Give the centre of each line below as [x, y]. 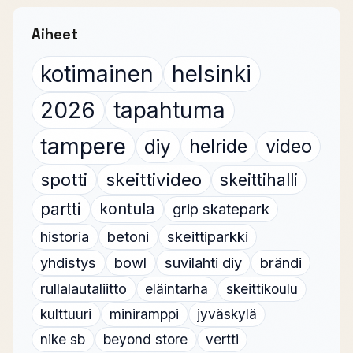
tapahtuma [170, 111]
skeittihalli [258, 180]
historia [65, 237]
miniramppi [145, 314]
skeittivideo [154, 180]
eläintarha [177, 288]
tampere [84, 147]
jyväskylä [227, 314]
